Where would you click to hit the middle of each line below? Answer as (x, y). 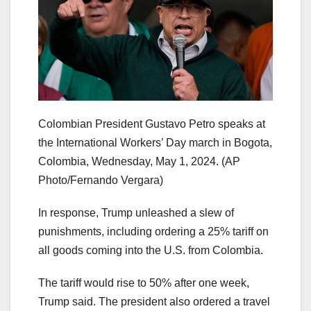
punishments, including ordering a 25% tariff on (153, 231)
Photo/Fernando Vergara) (101, 180)
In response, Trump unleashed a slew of (136, 212)
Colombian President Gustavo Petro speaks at (152, 124)
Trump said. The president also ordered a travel (154, 301)
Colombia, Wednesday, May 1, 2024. (128, 161)
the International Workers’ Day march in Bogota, (155, 142)
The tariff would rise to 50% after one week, (144, 283)
